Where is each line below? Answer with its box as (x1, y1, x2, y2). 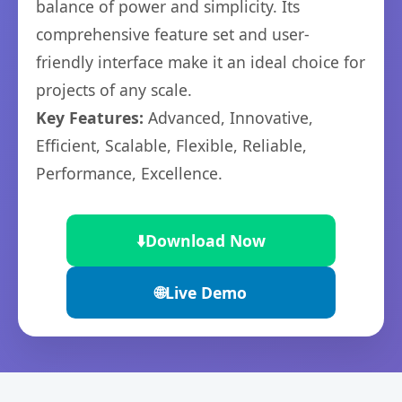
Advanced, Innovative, (144, 107, 313, 128)
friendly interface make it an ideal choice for (36, 51, 365, 73)
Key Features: (36, 107, 144, 128)
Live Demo (165, 282, 247, 303)
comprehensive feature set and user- (36, 23, 310, 45)
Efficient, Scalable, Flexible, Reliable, (36, 135, 307, 156)
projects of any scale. (36, 79, 192, 100)
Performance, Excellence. (36, 162, 223, 184)
